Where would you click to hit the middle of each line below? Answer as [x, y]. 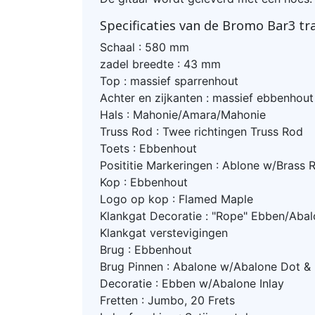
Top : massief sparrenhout [169, 81]
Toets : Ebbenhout [148, 148]
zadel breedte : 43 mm [160, 64]
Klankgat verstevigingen [164, 232]
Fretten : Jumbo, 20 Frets [167, 300]
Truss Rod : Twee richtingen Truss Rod [201, 131]
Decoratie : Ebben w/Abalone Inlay [192, 283]
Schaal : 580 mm [144, 47]
